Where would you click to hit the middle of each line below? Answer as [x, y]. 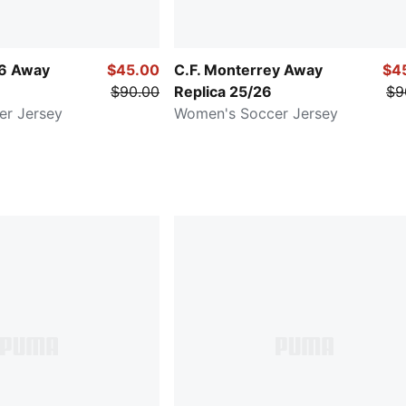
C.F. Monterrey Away [248, 70]
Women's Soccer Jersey [256, 114]
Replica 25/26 [223, 92]
